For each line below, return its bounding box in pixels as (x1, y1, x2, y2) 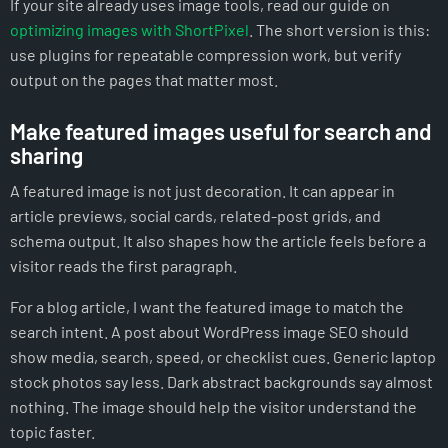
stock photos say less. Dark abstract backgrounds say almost (10, 372, 433, 392)
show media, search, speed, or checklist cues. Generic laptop (10, 347, 436, 367)
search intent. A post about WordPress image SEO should (10, 322, 409, 342)
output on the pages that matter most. (10, 70, 278, 90)
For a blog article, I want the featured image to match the (10, 297, 404, 317)
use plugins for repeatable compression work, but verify (10, 45, 401, 65)
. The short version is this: (249, 20, 430, 40)
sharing (10, 142, 83, 169)
